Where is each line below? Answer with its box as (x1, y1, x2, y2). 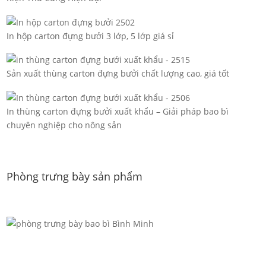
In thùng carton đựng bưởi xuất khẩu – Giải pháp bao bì (7, 105, 229, 117)
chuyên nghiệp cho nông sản (7, 119, 122, 131)
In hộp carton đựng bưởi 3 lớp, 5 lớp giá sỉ (7, 30, 175, 42)
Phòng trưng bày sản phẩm (7, 169, 143, 184)
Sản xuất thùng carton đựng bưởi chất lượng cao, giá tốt (7, 68, 230, 80)
